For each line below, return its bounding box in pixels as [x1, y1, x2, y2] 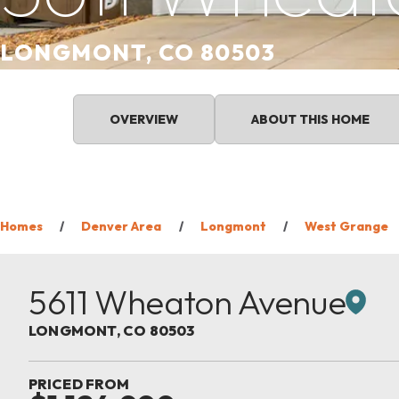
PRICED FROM [28, 375, 130, 394]
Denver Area [81, 218, 162, 234]
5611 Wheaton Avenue [28, 281, 346, 324]
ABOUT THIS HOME [251, 111, 370, 127]
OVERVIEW [110, 111, 178, 127]
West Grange [305, 218, 389, 234]
